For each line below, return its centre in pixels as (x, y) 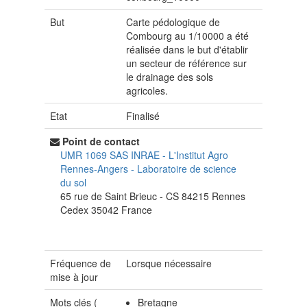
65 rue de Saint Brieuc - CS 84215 (136, 196)
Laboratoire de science (187, 169)
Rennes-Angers (96, 169)
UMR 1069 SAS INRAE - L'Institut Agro (144, 155)
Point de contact (101, 141)
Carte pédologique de (173, 22)
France (137, 210)
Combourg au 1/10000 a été (188, 36)
